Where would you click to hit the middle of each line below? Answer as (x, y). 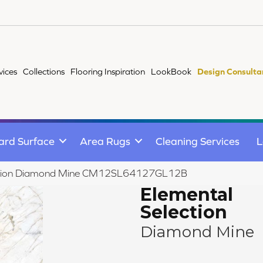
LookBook (171, 71)
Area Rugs (105, 141)
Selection (184, 212)
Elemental (187, 194)
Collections (44, 71)
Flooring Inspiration (108, 71)
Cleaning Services (198, 141)
